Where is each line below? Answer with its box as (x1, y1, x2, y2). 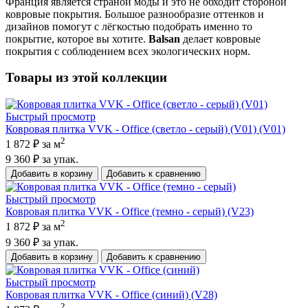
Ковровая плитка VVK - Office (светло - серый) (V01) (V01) (5, 123, 285, 135)
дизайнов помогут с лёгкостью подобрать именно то (5, 20, 252, 32)
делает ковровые (180, 32, 261, 45)
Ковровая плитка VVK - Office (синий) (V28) (5, 288, 217, 300)
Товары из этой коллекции (5, 70, 167, 85)
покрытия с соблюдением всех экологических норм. (5, 45, 250, 57)
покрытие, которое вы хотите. (5, 32, 148, 45)
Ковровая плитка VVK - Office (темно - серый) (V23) (5, 206, 254, 218)
